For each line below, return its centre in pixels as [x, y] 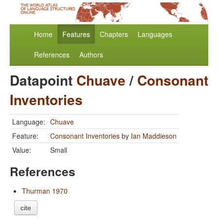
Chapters [114, 34]
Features [76, 34]
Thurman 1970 [45, 191]
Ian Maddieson [154, 136]
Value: [22, 150]
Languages [155, 34]
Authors [91, 55]
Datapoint [43, 80]
